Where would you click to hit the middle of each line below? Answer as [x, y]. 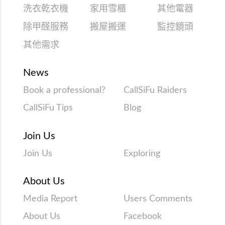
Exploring [142, 153]
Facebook [143, 217]
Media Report [50, 199]
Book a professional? [64, 90]
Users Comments [158, 199]
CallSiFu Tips [48, 108]
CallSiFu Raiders [155, 90]
